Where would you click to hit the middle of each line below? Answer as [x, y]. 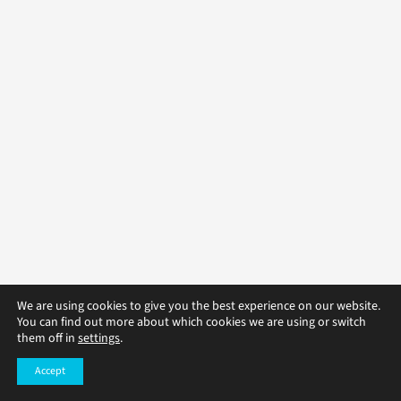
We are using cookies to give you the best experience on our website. [199, 306]
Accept [50, 371]
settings [99, 338]
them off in [47, 338]
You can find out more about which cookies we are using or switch [192, 322]
